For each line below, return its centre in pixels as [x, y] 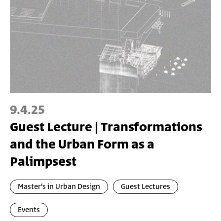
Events [29, 210]
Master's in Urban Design [59, 186]
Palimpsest [43, 162]
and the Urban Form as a [82, 145]
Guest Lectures [146, 186]
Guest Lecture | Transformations [106, 127]
